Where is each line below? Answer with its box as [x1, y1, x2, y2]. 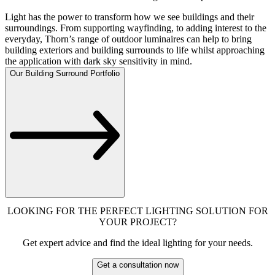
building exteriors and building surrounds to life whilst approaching [5, 44, 265, 55]
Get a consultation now [96, 260, 179, 270]
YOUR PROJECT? [98, 217, 177, 228]
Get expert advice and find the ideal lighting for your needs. [22, 238, 253, 249]
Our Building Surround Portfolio [10, 68, 120, 78]
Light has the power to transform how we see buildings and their [5, 11, 254, 22]
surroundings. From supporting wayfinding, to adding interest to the [5, 22, 266, 33]
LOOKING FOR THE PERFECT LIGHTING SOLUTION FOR [7, 206, 268, 217]
